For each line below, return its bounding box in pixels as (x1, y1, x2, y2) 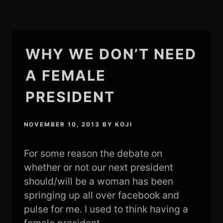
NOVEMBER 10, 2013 (23, 121, 100, 128)
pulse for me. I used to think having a (23, 203, 188, 216)
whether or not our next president (23, 161, 173, 174)
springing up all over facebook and (23, 189, 179, 202)
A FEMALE (25, 67, 106, 84)
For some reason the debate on (23, 147, 162, 160)
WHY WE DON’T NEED (25, 45, 197, 63)
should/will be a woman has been (23, 175, 173, 188)
